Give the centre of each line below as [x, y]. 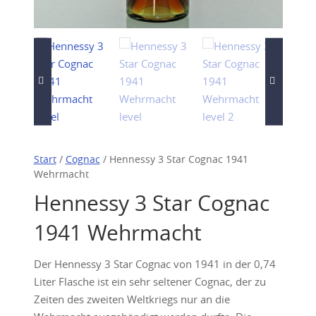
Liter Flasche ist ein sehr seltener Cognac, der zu [150, 282]
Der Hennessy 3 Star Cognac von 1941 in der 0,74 [154, 264]
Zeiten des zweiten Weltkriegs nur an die [132, 299]
